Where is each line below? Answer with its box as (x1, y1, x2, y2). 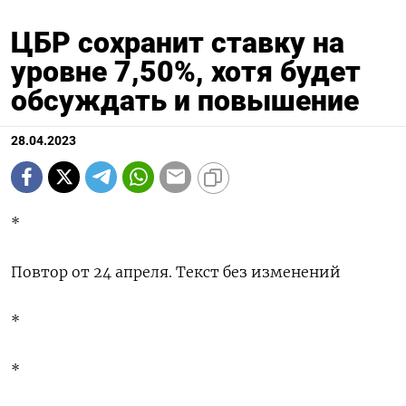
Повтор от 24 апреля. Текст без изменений (11, 262, 341, 281)
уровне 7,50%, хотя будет (11, 53, 361, 89)
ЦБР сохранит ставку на (11, 24, 344, 60)
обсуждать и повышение (11, 82, 359, 118)
